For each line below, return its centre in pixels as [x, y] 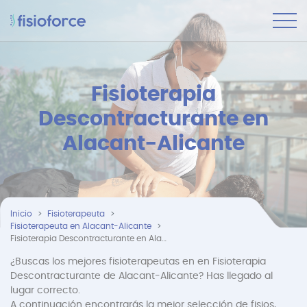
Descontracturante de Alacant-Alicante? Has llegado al [142, 276]
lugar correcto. [45, 291]
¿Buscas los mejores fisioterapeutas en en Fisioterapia [138, 262]
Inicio [21, 214]
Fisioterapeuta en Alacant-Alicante [81, 226]
